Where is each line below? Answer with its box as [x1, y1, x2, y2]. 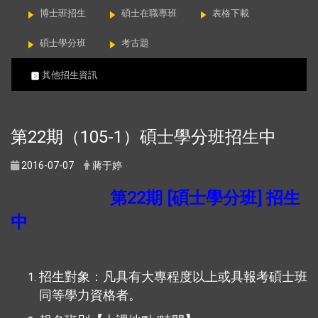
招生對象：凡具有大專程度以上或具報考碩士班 [39, 269, 307, 284]
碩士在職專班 [121, 8, 177, 19]
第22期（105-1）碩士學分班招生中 [11, 127, 276, 148]
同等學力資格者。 [39, 287, 141, 302]
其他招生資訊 [39, 70, 97, 81]
